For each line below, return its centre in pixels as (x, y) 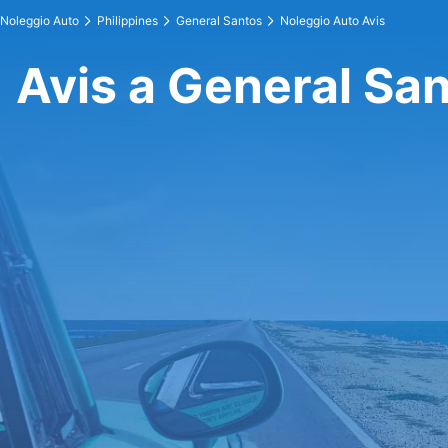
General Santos (219, 20)
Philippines (127, 20)
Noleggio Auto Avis (332, 20)
